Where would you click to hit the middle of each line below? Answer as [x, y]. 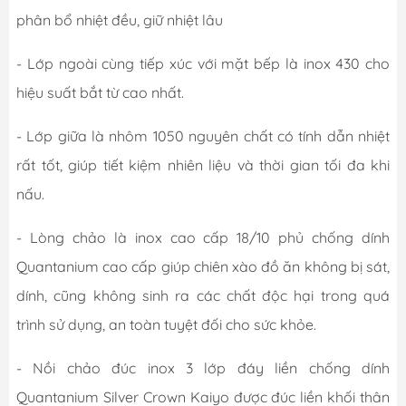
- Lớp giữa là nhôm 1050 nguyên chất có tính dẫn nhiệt [203, 135]
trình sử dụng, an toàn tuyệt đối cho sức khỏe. [166, 324]
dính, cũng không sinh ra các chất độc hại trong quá [203, 295]
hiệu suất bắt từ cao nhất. [100, 92]
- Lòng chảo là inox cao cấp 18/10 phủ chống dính [203, 237]
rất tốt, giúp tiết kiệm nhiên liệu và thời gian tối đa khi [203, 164]
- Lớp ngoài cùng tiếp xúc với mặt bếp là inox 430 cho [203, 63]
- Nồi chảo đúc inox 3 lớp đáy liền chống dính [203, 367]
